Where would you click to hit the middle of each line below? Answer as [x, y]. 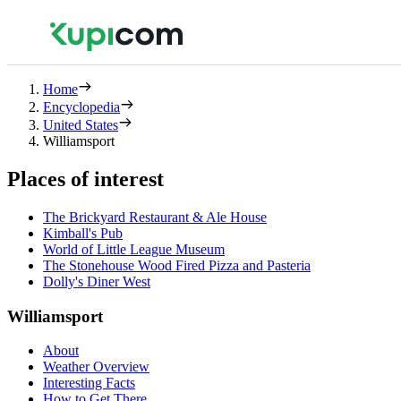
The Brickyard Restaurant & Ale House [155, 217]
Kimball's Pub [83, 233]
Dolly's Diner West [97, 281]
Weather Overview [96, 367]
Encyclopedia [81, 107]
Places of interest [85, 179]
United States [81, 125]
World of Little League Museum [134, 249]
